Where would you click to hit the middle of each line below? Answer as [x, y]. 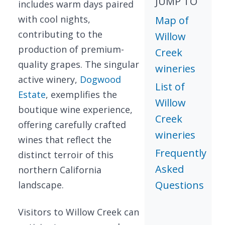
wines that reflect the [65, 140]
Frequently [181, 153]
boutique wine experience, [75, 109]
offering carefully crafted [72, 125]
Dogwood [100, 79]
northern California [60, 170]
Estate [32, 94]
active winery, [49, 79]
